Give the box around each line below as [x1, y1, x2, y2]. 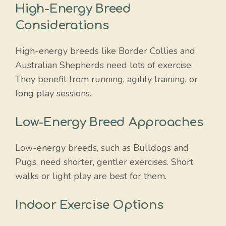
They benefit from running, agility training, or [15, 73, 198, 85]
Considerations [15, 18, 109, 32]
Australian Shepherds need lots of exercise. [15, 59, 193, 71]
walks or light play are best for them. [15, 169, 166, 182]
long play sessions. [15, 87, 91, 99]
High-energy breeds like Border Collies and [15, 44, 195, 57]
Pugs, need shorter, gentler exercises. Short [15, 155, 193, 168]
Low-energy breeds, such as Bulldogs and [15, 141, 189, 154]
